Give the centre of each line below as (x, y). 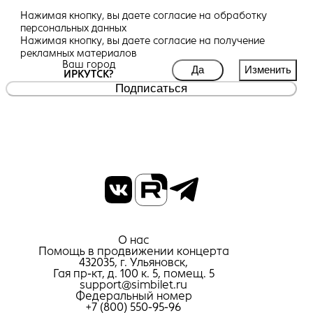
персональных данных (73, 28)
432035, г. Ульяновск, (134, 263)
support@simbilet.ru (134, 285)
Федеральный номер (133, 296)
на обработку (233, 15)
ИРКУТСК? (89, 74)
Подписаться (151, 89)
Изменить (268, 70)
